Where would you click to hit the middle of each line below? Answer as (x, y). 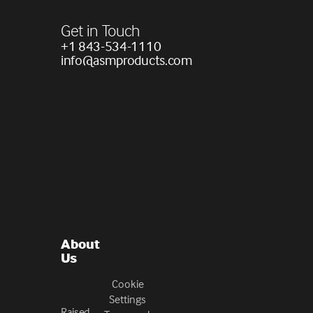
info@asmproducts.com (127, 60)
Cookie (128, 284)
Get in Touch (101, 31)
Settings (128, 299)
